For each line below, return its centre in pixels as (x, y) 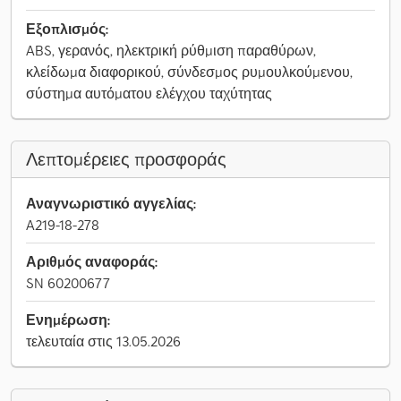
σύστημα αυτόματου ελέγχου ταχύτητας (149, 93)
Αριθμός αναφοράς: (92, 261)
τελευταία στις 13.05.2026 (103, 341)
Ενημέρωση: (68, 320)
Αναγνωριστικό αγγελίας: (111, 203)
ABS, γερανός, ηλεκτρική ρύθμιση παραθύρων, (171, 50)
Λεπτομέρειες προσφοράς (126, 159)
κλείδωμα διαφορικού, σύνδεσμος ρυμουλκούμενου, (189, 72)
